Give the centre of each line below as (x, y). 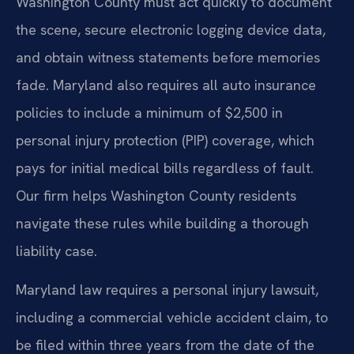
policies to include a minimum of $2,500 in (149, 112)
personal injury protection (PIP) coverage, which (165, 140)
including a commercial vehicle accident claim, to (172, 318)
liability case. (56, 250)
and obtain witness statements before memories (168, 57)
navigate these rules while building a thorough (162, 223)
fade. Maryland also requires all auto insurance (166, 85)
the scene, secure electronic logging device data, (171, 29)
